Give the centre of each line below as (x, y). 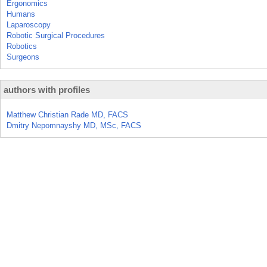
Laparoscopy (29, 25)
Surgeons (23, 57)
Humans (21, 14)
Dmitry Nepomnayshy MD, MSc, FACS (74, 125)
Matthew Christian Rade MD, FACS (67, 115)
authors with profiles (47, 90)
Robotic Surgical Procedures (56, 35)
